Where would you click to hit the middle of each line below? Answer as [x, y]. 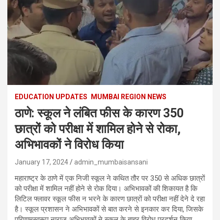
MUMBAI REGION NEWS [129, 96]
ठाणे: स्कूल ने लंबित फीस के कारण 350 [99, 113]
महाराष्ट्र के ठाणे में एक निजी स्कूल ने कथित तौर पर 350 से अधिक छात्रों [110, 178]
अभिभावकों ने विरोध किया [69, 144]
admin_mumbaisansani [111, 162]
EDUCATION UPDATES [51, 96]
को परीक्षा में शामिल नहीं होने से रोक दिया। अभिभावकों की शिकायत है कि [106, 188]
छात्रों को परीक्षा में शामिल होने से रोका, [98, 129]
